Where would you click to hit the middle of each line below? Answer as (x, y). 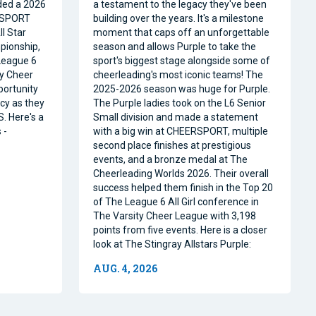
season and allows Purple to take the (175, 46)
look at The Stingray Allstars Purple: (172, 244)
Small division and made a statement (176, 117)
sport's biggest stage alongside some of (182, 60)
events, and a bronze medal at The (170, 159)
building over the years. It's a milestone (178, 18)
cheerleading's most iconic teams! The (178, 74)
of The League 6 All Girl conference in (176, 201)
